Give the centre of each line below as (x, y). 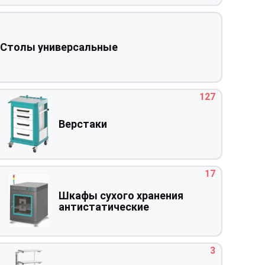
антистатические (104, 206)
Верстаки (83, 124)
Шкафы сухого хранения (121, 195)
